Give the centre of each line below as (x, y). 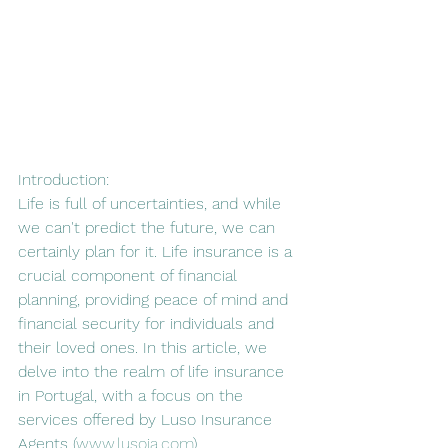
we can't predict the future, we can (149, 227)
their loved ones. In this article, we (145, 347)
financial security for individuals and (148, 323)
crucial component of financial (130, 275)
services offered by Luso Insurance (147, 419)
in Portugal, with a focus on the (133, 395)
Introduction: (63, 179)
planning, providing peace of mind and (155, 299)
